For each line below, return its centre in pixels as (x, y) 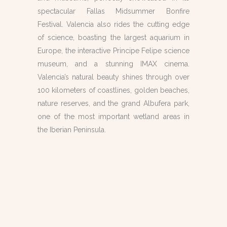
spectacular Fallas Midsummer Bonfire (113, 11)
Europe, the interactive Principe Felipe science (113, 51)
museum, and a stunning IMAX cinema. (113, 64)
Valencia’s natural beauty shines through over (113, 77)
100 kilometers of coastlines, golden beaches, (113, 90)
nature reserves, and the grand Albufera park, (113, 103)
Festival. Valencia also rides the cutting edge (113, 24)
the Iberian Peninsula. (72, 130)
